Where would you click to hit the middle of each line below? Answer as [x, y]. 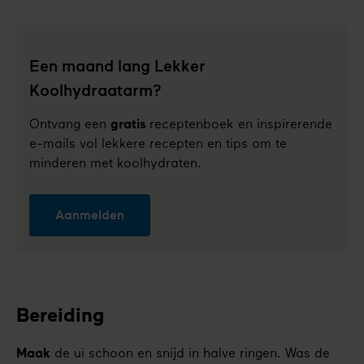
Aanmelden [90, 215]
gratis [130, 125]
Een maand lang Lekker [117, 65]
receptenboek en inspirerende [241, 125]
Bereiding [60, 317]
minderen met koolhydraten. [115, 164]
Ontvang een [70, 125]
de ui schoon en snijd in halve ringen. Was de [190, 355]
